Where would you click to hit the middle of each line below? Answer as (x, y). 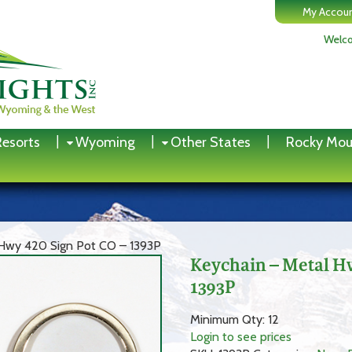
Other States (211, 142)
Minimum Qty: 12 (235, 320)
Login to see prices (241, 337)
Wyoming (105, 142)
